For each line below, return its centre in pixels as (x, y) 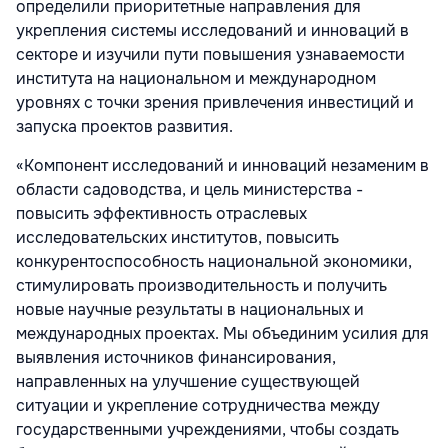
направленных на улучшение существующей (188, 382)
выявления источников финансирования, (176, 358)
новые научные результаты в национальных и (190, 310)
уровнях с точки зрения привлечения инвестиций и (215, 103)
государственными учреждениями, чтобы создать (207, 430)
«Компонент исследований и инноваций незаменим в (222, 166)
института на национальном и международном (196, 79)
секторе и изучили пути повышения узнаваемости (210, 55)
